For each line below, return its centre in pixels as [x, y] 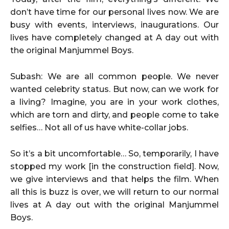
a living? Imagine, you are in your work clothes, [114, 102]
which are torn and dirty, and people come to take [114, 114]
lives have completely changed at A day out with [114, 37]
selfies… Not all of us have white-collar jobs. [99, 127]
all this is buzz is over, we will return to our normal [114, 192]
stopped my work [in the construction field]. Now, [114, 166]
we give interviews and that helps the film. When [114, 179]
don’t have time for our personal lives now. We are [114, 12]
